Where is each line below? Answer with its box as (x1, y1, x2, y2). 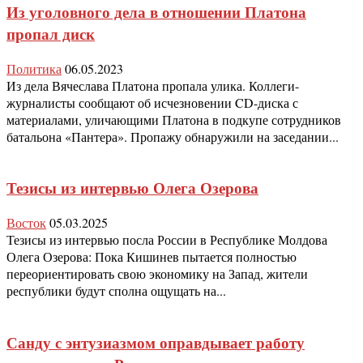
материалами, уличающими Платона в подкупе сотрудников (6, 110, 341, 128)
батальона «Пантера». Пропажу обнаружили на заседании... (6, 127, 339, 145)
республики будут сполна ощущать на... (6, 282, 226, 300)
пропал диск (6, 22, 95, 45)
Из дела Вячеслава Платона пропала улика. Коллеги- (6, 76, 299, 94)
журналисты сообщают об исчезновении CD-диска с (6, 93, 298, 111)
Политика (6, 59, 62, 77)
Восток (6, 214, 46, 232)
